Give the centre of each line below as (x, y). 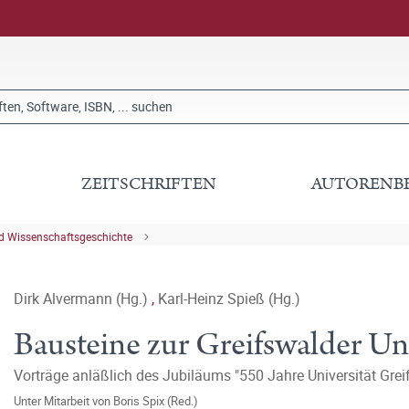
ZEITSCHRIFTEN (149, 184)
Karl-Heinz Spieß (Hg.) (229, 299)
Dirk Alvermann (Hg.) (83, 299)
